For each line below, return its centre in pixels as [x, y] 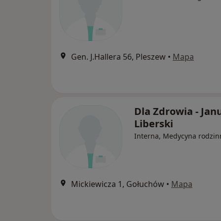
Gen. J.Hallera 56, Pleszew [118, 57]
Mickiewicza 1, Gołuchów [118, 184]
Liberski [154, 124]
